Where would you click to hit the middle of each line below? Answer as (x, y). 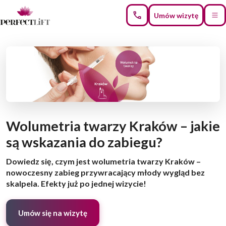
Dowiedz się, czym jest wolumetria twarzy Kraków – (103, 161)
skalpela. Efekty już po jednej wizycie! (76, 184)
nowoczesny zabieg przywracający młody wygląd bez (105, 173)
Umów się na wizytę (53, 213)
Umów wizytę (176, 15)
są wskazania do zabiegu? (84, 142)
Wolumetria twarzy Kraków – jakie (113, 126)
